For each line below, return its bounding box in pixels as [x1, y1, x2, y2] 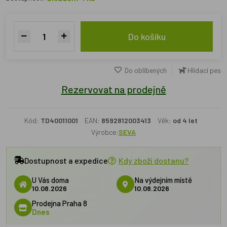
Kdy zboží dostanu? [119, 156, 188, 165]
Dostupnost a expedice [24, 155, 108, 165]
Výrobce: [91, 128, 119, 136]
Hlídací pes [187, 66, 221, 74]
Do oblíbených [123, 66, 167, 74]
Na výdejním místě [134, 175, 192, 184]
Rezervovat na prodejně [61, 83, 166, 95]
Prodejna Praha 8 [32, 198, 87, 208]
